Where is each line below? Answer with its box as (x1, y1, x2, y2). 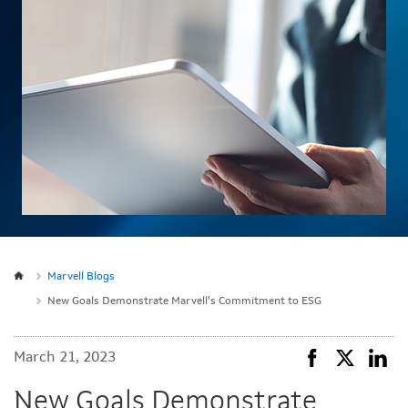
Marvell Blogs (47, 271, 115, 282)
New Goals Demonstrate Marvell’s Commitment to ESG (47, 296, 321, 307)
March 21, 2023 (14, 351, 116, 365)
